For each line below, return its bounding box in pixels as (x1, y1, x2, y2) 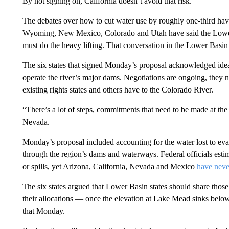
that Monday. (22, 206, 65, 215)
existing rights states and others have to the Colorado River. (22, 85, 213, 94)
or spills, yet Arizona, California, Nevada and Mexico (22, 162, 197, 171)
